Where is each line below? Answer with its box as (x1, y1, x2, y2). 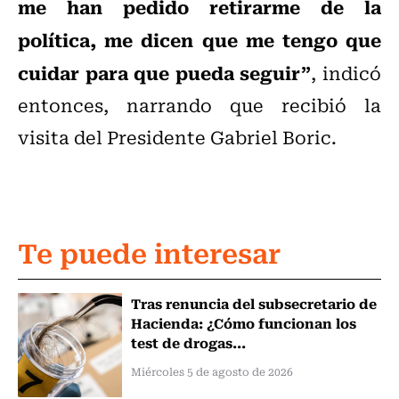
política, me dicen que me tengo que (18, 25, 381, 54)
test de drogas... (130, 331, 246, 354)
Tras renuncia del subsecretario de (130, 292, 377, 314)
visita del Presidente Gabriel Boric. (18, 123, 337, 151)
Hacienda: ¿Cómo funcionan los (130, 312, 356, 334)
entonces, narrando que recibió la (18, 91, 381, 119)
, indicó (311, 59, 382, 87)
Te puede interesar (18, 231, 281, 273)
